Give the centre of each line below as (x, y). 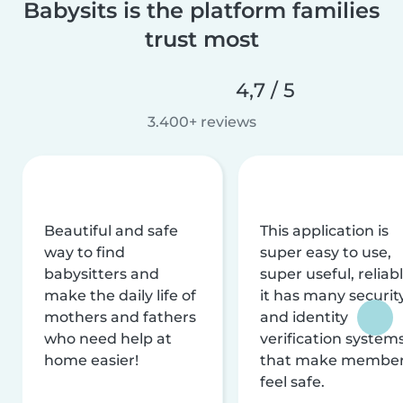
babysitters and (102, 273)
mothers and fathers (120, 317)
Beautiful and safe (111, 230)
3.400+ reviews (201, 121)
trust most (201, 39)
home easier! (91, 360)
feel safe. (292, 381)
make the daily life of (120, 295)
